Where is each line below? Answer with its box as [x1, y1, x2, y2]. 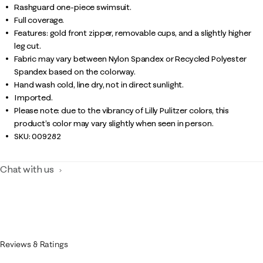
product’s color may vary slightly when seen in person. [14, 118, 214, 129]
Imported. [14, 92, 53, 103]
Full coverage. [14, 15, 65, 25]
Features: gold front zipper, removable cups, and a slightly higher [14, 28, 251, 38]
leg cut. [14, 41, 41, 51]
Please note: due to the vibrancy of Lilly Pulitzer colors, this [14, 105, 230, 116]
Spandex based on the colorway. [14, 66, 136, 77]
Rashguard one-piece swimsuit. [14, 2, 131, 12]
